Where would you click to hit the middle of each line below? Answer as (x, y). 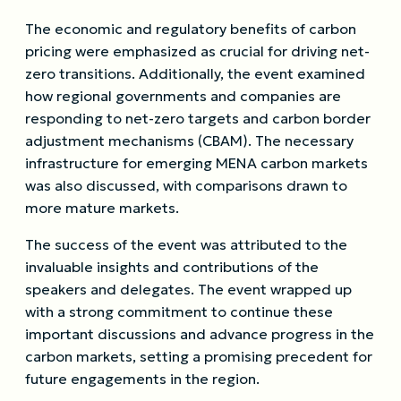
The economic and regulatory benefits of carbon (191, 28)
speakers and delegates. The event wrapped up (188, 289)
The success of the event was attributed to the (186, 244)
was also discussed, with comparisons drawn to (186, 185)
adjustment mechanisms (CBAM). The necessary (189, 140)
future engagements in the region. (142, 378)
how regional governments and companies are (183, 95)
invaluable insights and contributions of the (172, 266)
